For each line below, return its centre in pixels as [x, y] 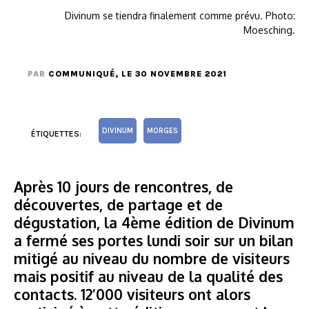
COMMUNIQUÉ [82, 73]
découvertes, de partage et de [118, 204]
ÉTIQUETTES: [56, 133]
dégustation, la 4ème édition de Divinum [154, 222]
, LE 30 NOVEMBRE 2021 [171, 73]
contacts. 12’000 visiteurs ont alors [132, 294]
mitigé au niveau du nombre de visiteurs [152, 258]
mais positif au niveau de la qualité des [148, 276]
